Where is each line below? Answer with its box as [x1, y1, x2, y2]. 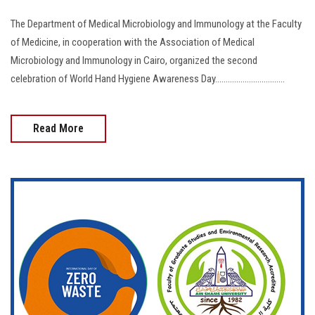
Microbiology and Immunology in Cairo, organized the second [11, 53, 257, 67]
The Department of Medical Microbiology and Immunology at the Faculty [11, 17, 302, 30]
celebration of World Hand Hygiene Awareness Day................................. [11, 72, 285, 85]
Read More [33, 121, 84, 135]
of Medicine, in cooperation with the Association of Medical [11, 35, 255, 49]
